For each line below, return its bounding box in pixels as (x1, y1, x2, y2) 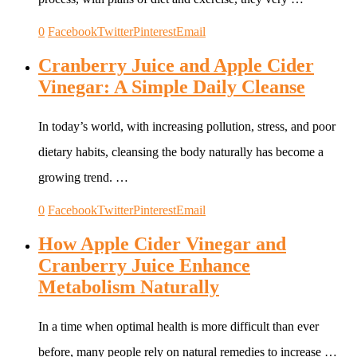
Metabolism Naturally (38, 276, 219, 297)
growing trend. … (38, 170, 128, 184)
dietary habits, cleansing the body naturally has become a (38, 144, 324, 159)
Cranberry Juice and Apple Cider (38, 54, 314, 76)
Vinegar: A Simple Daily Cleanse (38, 76, 305, 97)
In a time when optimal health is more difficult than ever (38, 319, 319, 333)
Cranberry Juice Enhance (38, 254, 250, 276)
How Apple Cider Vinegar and (38, 233, 286, 254)
